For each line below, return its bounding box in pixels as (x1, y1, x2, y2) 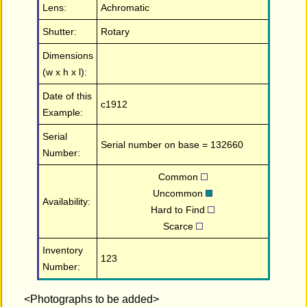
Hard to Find (151, 204, 208, 216)
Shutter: (42, 26, 77, 38)
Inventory (42, 245, 84, 256)
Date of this (42, 90, 93, 102)
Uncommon (153, 188, 206, 199)
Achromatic (101, 2, 150, 14)
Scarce (162, 221, 196, 232)
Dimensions (42, 50, 94, 62)
